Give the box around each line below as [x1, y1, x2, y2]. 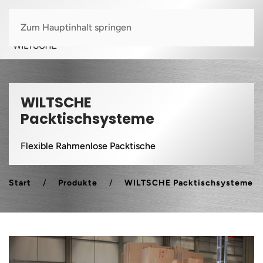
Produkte [58, 178, 97, 188]
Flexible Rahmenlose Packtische [21, 140, 156, 151]
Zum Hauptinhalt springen [21, 22, 131, 33]
